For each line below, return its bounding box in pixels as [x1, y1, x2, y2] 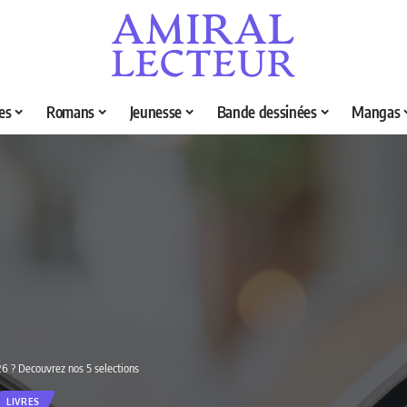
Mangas [352, 102, 401, 123]
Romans [46, 102, 95, 123]
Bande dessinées [216, 102, 317, 123]
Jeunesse [129, 102, 182, 123]
